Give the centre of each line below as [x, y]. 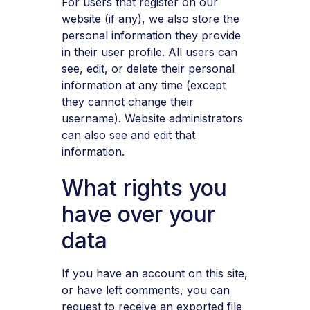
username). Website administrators [152, 118]
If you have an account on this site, [154, 274]
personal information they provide [151, 35]
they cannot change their [127, 101]
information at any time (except [143, 85]
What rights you [144, 188]
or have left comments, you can [145, 290]
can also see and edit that [128, 135]
